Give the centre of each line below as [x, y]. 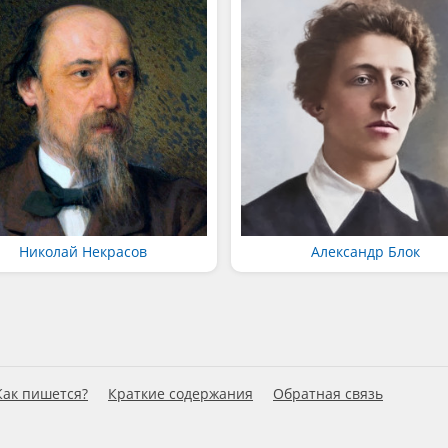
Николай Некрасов [82, 251]
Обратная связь [328, 393]
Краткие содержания [180, 393]
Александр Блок [365, 251]
